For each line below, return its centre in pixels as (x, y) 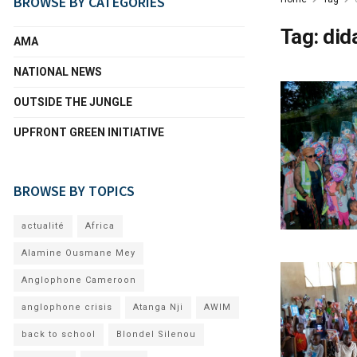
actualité (43, 226)
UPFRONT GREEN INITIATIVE (89, 132)
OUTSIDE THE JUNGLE (73, 102)
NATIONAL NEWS (58, 72)
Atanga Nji (158, 307)
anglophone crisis (67, 307)
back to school (59, 334)
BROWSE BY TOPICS (74, 191)
